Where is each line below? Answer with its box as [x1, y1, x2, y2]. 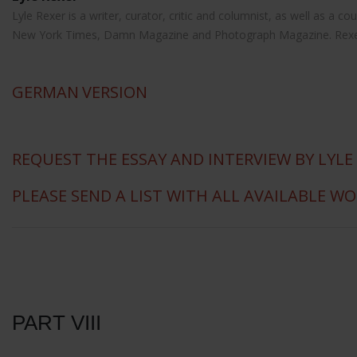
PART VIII [12, 312, 101, 335]
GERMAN [12, 81, 79, 104]
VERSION [82, 81, 147, 104]
